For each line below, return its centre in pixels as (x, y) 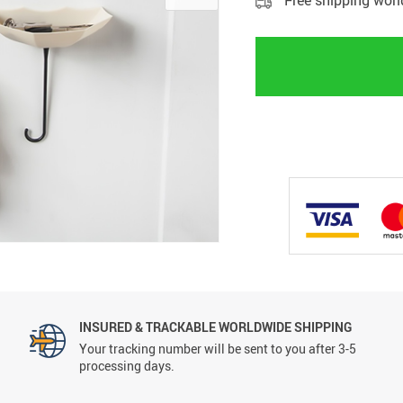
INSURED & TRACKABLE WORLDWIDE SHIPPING (216, 327)
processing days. (127, 365)
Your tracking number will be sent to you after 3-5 (218, 348)
